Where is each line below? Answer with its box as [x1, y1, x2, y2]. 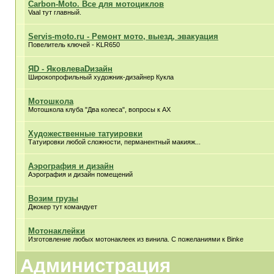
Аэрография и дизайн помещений [28, 171, 133, 178]
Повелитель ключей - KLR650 [28, 41, 120, 48]
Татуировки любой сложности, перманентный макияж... [28, 138, 201, 146]
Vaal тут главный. [28, 9, 81, 16]
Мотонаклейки [28, 226, 85, 235]
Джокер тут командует [28, 203, 97, 210]
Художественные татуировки [28, 129, 143, 138]
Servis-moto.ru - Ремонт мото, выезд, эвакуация [28, 32, 218, 41]
